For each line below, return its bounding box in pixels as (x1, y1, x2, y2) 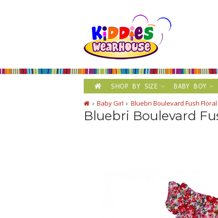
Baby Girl (96, 99, 124, 108)
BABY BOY (174, 82, 207, 91)
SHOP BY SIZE (111, 82, 158, 91)
